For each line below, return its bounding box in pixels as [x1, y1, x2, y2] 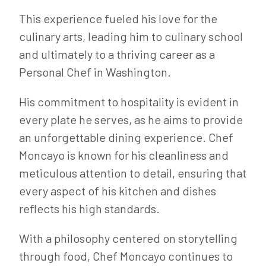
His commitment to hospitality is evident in [19, 94, 239, 109]
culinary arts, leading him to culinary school [19, 29, 243, 43]
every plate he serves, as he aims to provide [19, 112, 243, 126]
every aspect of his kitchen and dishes [19, 183, 216, 198]
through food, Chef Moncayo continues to [19, 249, 233, 263]
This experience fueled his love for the [19, 11, 217, 26]
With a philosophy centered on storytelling [19, 231, 237, 245]
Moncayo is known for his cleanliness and [19, 148, 229, 162]
